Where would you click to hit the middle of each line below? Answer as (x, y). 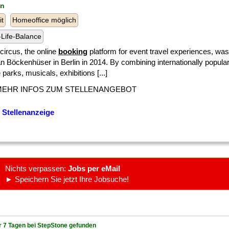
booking (73, 51)
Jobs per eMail (94, 168)
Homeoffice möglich (44, 20)
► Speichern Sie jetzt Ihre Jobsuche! (67, 179)
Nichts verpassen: (37, 168)
